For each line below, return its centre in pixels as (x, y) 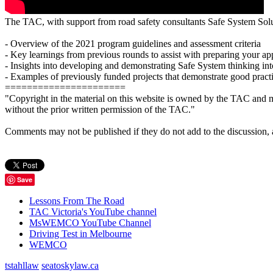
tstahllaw (22, 266)
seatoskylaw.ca (70, 266)
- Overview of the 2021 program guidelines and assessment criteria (133, 44)
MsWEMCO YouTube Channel (90, 223)
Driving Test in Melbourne (80, 234)
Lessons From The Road (77, 201)
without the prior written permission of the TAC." (100, 110)
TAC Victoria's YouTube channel (93, 212)
